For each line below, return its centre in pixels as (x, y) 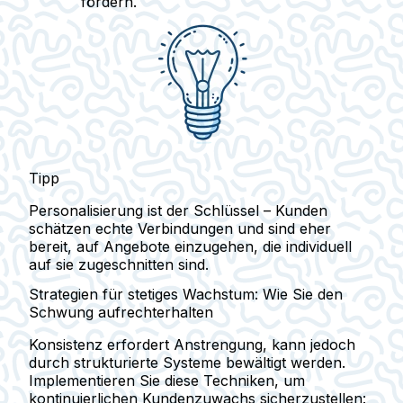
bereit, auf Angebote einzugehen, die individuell (190, 246)
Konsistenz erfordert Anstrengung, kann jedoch (192, 345)
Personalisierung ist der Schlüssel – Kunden (178, 210)
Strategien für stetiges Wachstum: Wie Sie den (186, 295)
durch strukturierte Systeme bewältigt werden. (187, 363)
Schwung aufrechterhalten (121, 313)
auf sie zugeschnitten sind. (119, 264)
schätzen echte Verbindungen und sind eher (180, 228)
